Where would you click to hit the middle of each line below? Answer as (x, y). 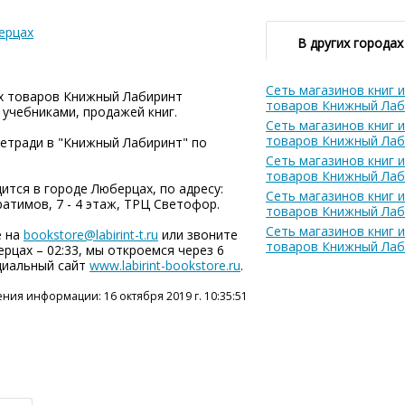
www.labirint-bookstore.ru (165, 265)
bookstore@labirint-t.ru (91, 235)
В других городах (350, 43)
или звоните (198, 235)
